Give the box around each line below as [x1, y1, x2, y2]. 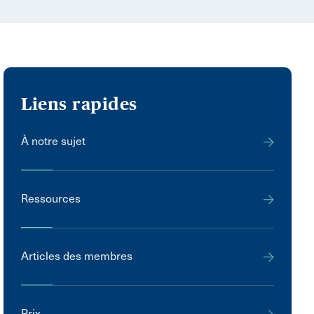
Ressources [21, 191, 81, 205]
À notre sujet [21, 134, 86, 148]
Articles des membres [21, 249, 133, 263]
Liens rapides [21, 93, 137, 114]
